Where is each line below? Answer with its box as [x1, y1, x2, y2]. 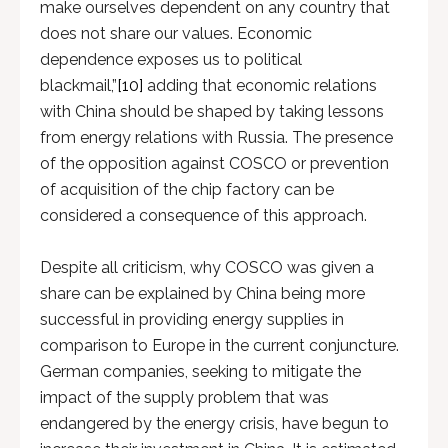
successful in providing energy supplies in [40, 310, 344, 329]
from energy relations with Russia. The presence [40, 128, 393, 147]
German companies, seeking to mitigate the [40, 362, 361, 381]
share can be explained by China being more [40, 284, 365, 303]
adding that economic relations [143, 76, 377, 95]
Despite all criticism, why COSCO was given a [40, 258, 374, 277]
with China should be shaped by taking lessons [40, 102, 384, 121]
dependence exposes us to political [40, 50, 302, 69]
